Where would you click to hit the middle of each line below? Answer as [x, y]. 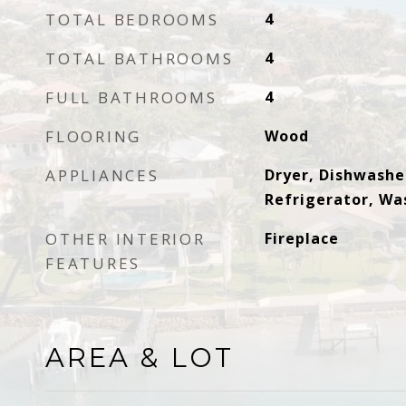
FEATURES [93, 263]
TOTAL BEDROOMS [132, 19]
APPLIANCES [102, 175]
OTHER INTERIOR [126, 239]
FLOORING [93, 136]
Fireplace [301, 238]
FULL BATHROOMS [131, 97]
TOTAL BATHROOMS [140, 58]
